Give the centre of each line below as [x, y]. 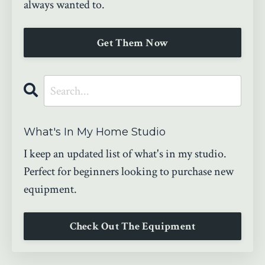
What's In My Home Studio [95, 132]
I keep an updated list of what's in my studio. [125, 154]
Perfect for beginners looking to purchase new [129, 172]
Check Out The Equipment [132, 227]
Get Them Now [132, 43]
